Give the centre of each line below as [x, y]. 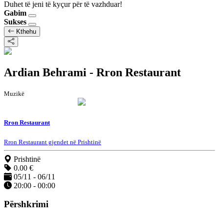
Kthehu [25, 31]
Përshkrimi [26, 204]
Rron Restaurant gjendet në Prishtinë [53, 142]
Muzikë [14, 94]
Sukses [15, 22]
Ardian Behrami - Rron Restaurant [92, 73]
